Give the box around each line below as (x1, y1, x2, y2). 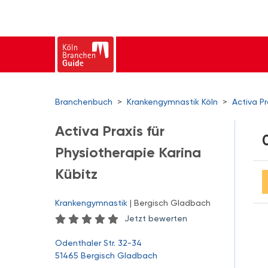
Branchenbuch (55, 97, 112, 106)
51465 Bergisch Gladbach (55, 251, 157, 260)
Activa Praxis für (55, 122, 165, 139)
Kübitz (55, 165, 98, 182)
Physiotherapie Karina (55, 144, 201, 161)
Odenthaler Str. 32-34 (55, 238, 142, 248)
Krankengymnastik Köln (127, 97, 218, 106)
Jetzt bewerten (124, 214, 187, 223)
